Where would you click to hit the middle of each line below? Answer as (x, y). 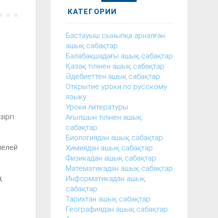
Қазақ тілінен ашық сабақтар (115, 66)
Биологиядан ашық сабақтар (114, 137)
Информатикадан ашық (105, 178)
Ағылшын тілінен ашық (103, 117)
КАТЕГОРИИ (92, 12)
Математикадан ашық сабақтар (119, 168)
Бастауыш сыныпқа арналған (115, 35)
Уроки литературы (97, 107)
